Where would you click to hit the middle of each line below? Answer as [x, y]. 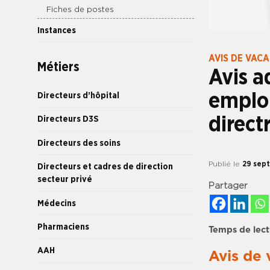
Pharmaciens [63, 227]
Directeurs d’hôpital [78, 96]
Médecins [57, 203]
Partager [228, 186]
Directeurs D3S [68, 119]
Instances [57, 30]
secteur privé [65, 180]
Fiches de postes [80, 10]
